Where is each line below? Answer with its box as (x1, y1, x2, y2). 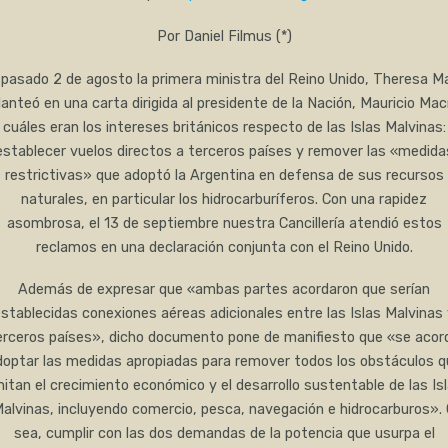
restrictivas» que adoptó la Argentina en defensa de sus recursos (4, 166, 444, 184)
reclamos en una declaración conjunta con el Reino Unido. (35, 238, 413, 256)
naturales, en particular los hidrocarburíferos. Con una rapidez (21, 190, 427, 208)
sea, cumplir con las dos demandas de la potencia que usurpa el (13, 425, 435, 443)
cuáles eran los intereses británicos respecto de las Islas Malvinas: (2, 118, 446, 136)
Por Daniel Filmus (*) (156, 27, 292, 45)
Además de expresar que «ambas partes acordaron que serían (18, 281, 430, 299)
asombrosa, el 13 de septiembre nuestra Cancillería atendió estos (6, 214, 442, 232)
